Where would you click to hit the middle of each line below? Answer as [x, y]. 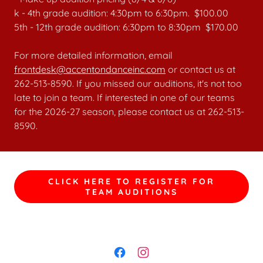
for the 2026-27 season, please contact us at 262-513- [129, 112]
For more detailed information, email [93, 55]
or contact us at [200, 69]
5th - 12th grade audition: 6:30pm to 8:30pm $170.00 [126, 27]
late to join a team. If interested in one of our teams [124, 97]
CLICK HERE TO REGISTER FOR [131, 181]
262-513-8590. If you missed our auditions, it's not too [128, 83]
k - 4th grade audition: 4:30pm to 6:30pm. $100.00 [121, 13]
